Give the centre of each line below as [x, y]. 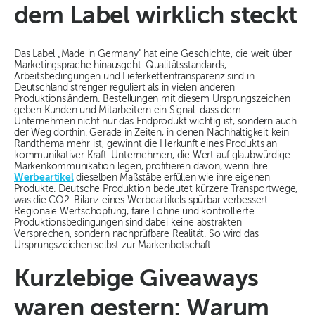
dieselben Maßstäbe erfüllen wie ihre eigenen [172, 178]
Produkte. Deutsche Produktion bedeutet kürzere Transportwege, [156, 189]
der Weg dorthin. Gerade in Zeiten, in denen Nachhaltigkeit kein [152, 133]
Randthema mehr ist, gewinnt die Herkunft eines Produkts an [146, 144]
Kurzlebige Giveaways [136, 280]
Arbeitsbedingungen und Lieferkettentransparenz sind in [134, 77]
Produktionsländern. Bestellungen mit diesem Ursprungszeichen [152, 99]
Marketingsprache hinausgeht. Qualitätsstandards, [120, 66]
